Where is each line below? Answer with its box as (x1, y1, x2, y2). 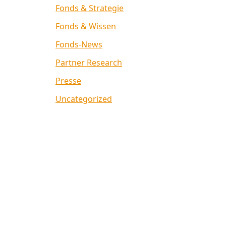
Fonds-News (55, 39, 102, 50)
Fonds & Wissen (55, 21, 116, 32)
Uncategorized (55, 93, 112, 105)
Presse (55, 75, 81, 87)
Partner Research (55, 57, 122, 69)
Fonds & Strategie (55, 3, 124, 14)
